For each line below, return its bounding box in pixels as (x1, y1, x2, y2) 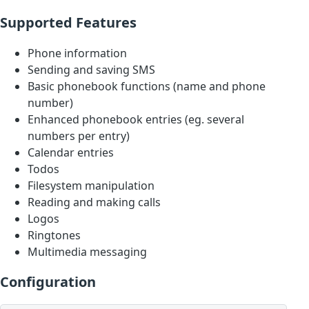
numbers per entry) (28, 128, 130, 144)
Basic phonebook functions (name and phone (28, 79, 266, 94)
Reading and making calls (28, 195, 161, 210)
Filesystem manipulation (28, 178, 154, 194)
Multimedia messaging (28, 244, 147, 260)
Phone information (28, 46, 127, 61)
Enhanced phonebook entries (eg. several (28, 112, 244, 128)
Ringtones (28, 228, 81, 243)
